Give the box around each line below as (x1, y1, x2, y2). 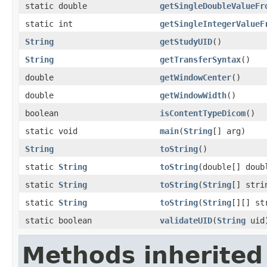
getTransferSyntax (160, 54, 241, 64)
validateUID (160, 215, 212, 225)
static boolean (25, 215, 92, 225)
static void (25, 126, 77, 136)
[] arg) (212, 126, 246, 136)
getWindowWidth (160, 90, 226, 100)
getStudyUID (160, 36, 212, 46)
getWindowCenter (160, 72, 231, 82)
